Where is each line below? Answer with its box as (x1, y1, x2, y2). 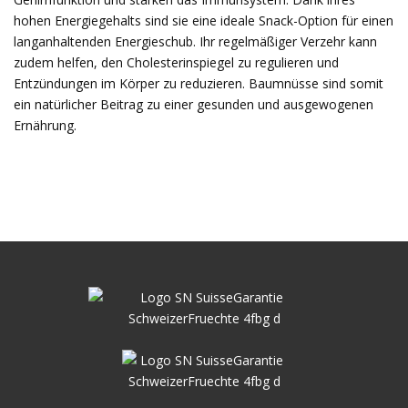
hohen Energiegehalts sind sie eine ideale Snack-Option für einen (14, 12, 393, 29)
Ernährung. (14, 117, 76, 134)
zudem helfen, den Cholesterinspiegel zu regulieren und (14, 54, 339, 71)
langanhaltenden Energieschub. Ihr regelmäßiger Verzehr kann (14, 33, 377, 50)
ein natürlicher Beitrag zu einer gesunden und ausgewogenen (14, 96, 373, 113)
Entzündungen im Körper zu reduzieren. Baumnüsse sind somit (14, 75, 383, 92)
